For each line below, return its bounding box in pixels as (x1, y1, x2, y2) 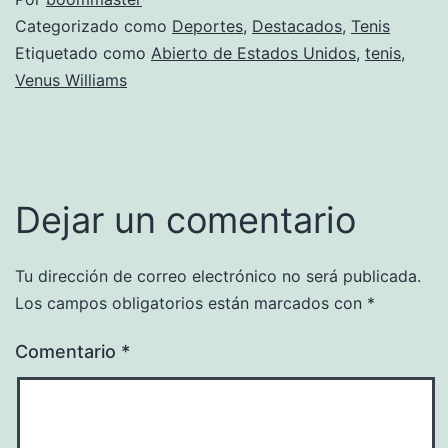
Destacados (252, 15, 342, 36)
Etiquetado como (15, 42, 151, 63)
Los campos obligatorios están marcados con (15, 292, 367, 313)
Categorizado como (15, 15, 172, 36)
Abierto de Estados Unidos (151, 42, 356, 63)
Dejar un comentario (15, 197, 356, 242)
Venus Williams (15, 69, 127, 90)
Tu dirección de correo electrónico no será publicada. (15, 265, 421, 286)
